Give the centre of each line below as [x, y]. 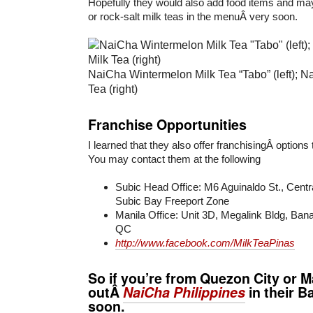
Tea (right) [113, 89]
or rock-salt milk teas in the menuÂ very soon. [193, 16]
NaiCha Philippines [184, 292]
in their [271, 292]
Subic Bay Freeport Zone [172, 201]
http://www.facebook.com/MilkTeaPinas [205, 242]
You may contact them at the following [174, 159]
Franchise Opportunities [167, 124]
